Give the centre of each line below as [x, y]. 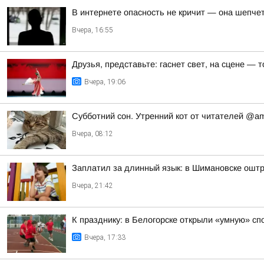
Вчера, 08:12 [93, 134]
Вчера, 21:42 [93, 186]
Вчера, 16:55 [93, 30]
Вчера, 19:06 [105, 82]
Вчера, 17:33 [105, 237]
